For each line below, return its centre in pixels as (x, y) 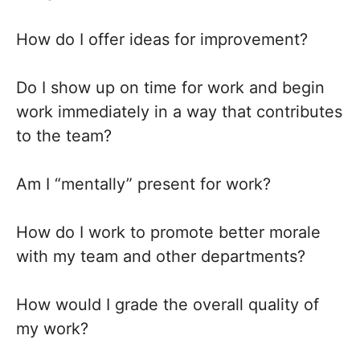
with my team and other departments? (161, 256)
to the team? (64, 136)
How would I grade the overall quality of (168, 305)
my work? (52, 329)
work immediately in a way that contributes (179, 112)
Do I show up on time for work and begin (170, 88)
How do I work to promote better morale (168, 232)
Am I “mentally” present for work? (143, 184)
